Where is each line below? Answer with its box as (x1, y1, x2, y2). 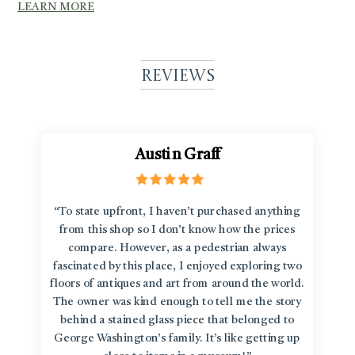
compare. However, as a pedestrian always (68, 242, 287, 254)
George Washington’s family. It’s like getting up (54, 333, 301, 345)
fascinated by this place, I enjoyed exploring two (52, 260, 303, 272)
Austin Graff (135, 147, 220, 163)
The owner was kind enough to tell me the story (53, 296, 302, 308)
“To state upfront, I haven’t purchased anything (54, 206, 301, 218)
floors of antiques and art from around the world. (50, 278, 305, 290)
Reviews (140, 67, 215, 85)
